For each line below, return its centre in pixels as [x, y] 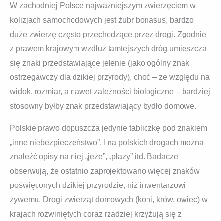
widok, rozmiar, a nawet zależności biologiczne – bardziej [110, 91]
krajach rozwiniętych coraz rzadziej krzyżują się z [96, 214]
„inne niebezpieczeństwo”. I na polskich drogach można [107, 142]
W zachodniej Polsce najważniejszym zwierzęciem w [103, 5]
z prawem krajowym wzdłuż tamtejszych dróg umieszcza [108, 48]
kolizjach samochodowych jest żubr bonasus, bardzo [102, 20]
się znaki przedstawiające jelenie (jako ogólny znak [100, 63]
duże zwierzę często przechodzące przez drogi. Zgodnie [108, 34]
